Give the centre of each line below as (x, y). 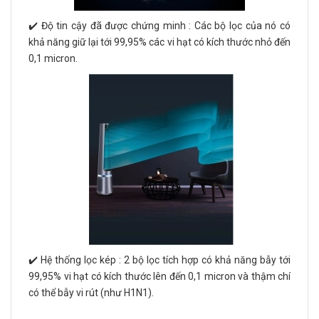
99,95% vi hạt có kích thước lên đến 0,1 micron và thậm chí (159, 277)
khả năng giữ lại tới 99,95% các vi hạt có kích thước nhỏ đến (159, 42)
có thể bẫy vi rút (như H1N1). (91, 293)
